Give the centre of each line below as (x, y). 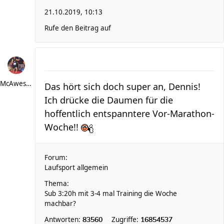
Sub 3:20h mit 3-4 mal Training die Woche (111, 193)
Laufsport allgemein (76, 167)
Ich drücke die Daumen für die (109, 100)
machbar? (60, 203)
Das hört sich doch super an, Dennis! (122, 86)
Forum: (56, 157)
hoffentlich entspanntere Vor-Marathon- (129, 113)
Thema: (57, 183)
